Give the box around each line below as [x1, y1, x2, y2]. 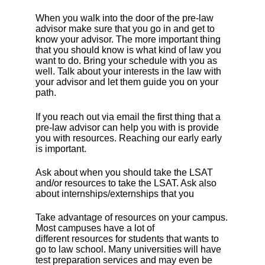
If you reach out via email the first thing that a [35, 111, 221, 122]
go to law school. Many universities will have [35, 244, 221, 255]
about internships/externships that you [35, 189, 194, 199]
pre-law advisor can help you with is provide [35, 122, 219, 132]
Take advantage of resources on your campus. [35, 212, 228, 223]
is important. [35, 143, 86, 154]
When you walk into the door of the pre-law [35, 13, 214, 24]
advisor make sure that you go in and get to [35, 24, 215, 34]
